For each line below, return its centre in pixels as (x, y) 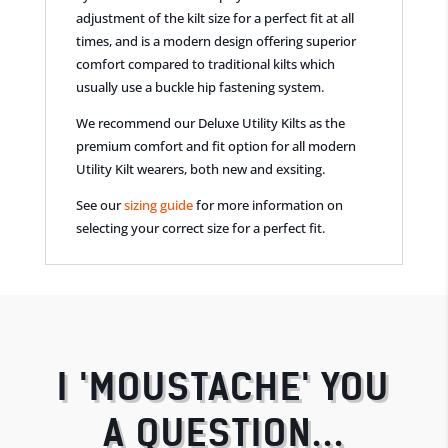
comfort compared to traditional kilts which (205, 63)
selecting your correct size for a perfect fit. (200, 227)
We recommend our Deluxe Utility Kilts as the (210, 122)
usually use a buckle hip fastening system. (199, 86)
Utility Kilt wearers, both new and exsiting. (200, 168)
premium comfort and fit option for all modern (215, 145)
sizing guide (158, 204)
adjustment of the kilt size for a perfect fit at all (214, 17)
